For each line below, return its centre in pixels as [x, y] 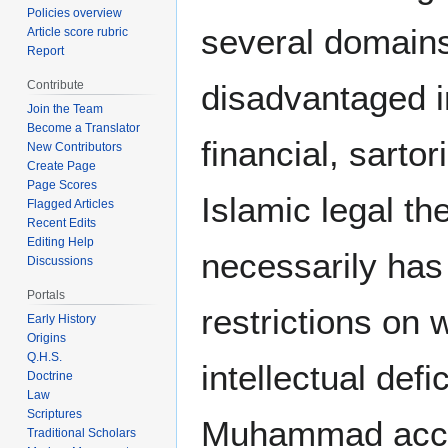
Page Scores [62, 185]
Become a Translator [84, 128]
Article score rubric [78, 32]
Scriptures [55, 413]
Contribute [57, 85]
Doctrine [50, 375]
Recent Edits [62, 223]
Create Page [62, 166]
